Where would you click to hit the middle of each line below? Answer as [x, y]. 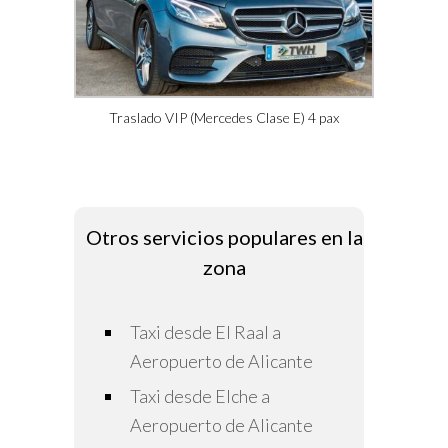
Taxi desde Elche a [200, 396]
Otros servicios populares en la [224, 237]
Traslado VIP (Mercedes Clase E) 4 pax [224, 118]
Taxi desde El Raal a [205, 332]
